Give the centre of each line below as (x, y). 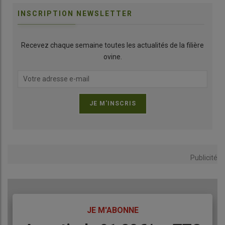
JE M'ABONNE (113, 210)
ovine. (113, 57)
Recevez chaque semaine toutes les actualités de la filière (113, 45)
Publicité (204, 157)
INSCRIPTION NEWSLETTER (75, 13)
